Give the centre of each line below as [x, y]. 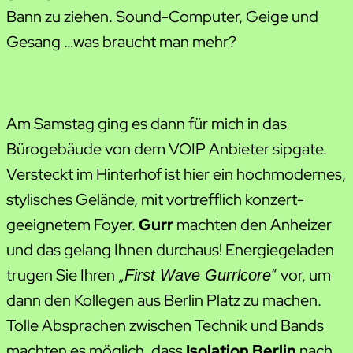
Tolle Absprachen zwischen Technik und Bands [165, 325]
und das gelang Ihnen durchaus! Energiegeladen [170, 249]
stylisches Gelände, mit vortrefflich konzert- [155, 199]
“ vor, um [301, 275]
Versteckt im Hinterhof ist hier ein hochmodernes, [176, 174]
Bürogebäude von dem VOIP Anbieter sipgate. [167, 149]
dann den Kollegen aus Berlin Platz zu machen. [164, 300]
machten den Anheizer [253, 224]
